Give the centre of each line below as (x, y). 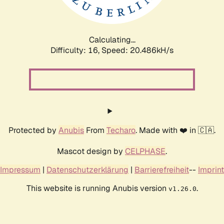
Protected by (33, 130)
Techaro (121, 130)
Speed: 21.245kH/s (137, 50)
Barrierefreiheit (162, 169)
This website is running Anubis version (97, 188)
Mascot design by (91, 151)
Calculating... (112, 39)
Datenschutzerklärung (87, 169)
